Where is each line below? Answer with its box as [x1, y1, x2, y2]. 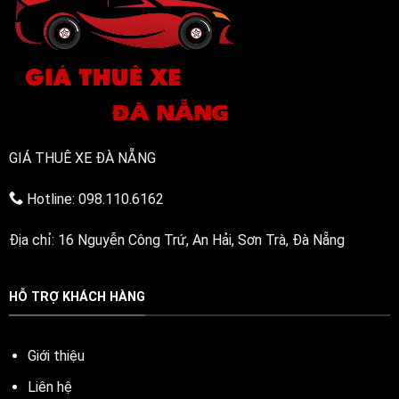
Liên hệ [27, 378, 72, 395]
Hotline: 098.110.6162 [22, 191, 164, 208]
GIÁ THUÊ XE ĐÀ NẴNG [8, 150, 156, 167]
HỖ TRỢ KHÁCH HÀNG [8, 289, 145, 305]
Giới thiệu [27, 346, 88, 364]
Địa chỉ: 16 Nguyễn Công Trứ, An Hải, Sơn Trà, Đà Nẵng [8, 232, 345, 249]
